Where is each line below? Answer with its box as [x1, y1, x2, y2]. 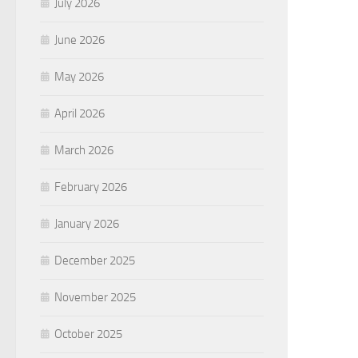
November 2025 [54, 290, 136, 304]
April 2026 [54, 106, 105, 121]
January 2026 [54, 217, 119, 231]
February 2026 [54, 180, 127, 194]
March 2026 [54, 143, 113, 157]
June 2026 [54, 33, 105, 47]
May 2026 [54, 70, 104, 84]
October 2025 [54, 327, 122, 341]
